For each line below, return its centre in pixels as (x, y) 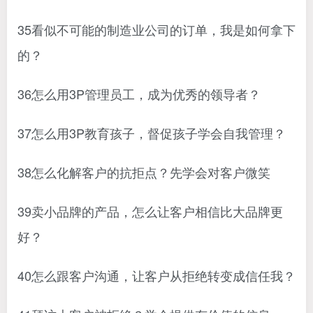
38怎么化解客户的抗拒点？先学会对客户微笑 (144, 172)
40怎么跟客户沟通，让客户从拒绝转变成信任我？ (156, 275)
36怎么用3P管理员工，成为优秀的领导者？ (139, 94)
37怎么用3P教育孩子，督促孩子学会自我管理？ (152, 133)
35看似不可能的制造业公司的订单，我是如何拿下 (156, 29)
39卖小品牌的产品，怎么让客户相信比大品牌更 (150, 211)
